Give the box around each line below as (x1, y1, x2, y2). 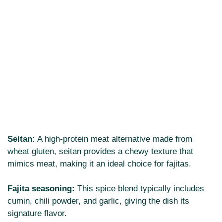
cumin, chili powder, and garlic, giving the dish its (7, 196, 189, 206)
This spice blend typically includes (75, 184, 204, 194)
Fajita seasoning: (7, 184, 75, 194)
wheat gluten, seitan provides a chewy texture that (7, 146, 193, 156)
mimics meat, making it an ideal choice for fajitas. (7, 159, 191, 168)
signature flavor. (7, 209, 67, 219)
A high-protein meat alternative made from (35, 134, 192, 144)
